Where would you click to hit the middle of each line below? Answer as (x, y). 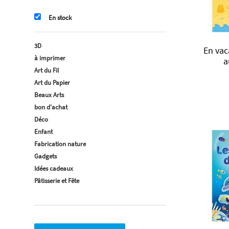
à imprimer (50, 58)
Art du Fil (47, 70)
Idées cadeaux (54, 168)
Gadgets (45, 156)
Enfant (43, 132)
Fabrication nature (60, 144)
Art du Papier (52, 83)
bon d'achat (51, 107)
